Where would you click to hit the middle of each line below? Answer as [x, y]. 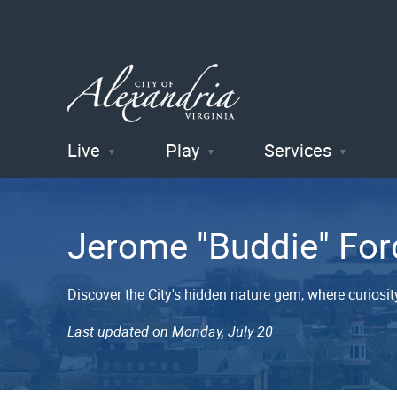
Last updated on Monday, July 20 [170, 331]
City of [118, 177]
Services [298, 150]
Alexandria [152, 223]
